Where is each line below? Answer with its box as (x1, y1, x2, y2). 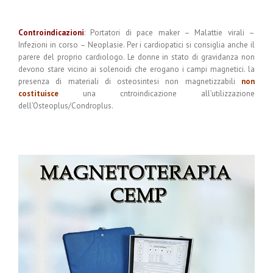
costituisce (18, 88, 58, 99)
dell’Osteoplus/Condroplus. (18, 101, 113, 112)
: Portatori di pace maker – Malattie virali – (84, 27, 255, 38)
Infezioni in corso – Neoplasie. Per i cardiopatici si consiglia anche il (18, 40, 255, 51)
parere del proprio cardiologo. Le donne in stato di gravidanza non (18, 52, 255, 63)
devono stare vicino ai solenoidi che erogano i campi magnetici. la (18, 64, 255, 75)
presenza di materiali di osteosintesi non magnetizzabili (18, 76, 241, 87)
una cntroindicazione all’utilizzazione (58, 88, 255, 99)
